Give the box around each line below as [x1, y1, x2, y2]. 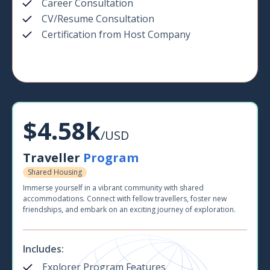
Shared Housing [28, 167, 82, 178]
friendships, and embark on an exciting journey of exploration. [23, 204, 236, 215]
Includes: [23, 242, 64, 256]
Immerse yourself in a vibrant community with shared [23, 183, 204, 193]
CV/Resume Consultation [42, 12, 154, 26]
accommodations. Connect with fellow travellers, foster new [23, 193, 227, 204]
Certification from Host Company [42, 28, 190, 42]
